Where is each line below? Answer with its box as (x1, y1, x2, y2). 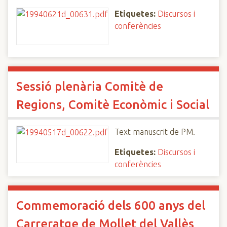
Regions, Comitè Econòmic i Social (16, 98, 209, 111)
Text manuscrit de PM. (115, 127, 195, 136)
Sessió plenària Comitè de (16, 80, 163, 93)
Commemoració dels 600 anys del (16, 199, 205, 212)
